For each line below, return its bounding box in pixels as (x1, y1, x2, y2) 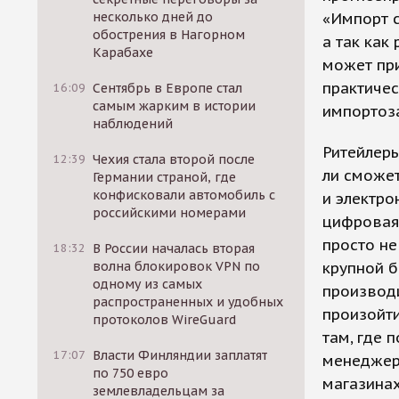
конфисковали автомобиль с (93, 187, 276, 203)
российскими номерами (93, 205, 247, 221)
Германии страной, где (93, 169, 237, 185)
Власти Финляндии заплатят (93, 347, 268, 363)
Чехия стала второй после (93, 151, 256, 167)
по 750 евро (93, 365, 169, 381)
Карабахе (93, 45, 154, 61)
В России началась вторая (93, 240, 256, 256)
